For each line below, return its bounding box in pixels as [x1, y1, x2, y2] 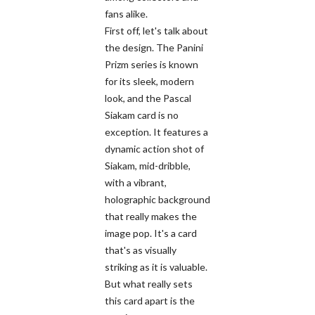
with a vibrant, [105, 176, 167, 188]
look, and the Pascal [105, 91, 191, 104]
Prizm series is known [105, 58, 198, 70]
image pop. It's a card [105, 226, 197, 239]
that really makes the [105, 210, 197, 222]
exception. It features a [105, 125, 208, 138]
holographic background [105, 193, 210, 205]
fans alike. [105, 7, 148, 20]
